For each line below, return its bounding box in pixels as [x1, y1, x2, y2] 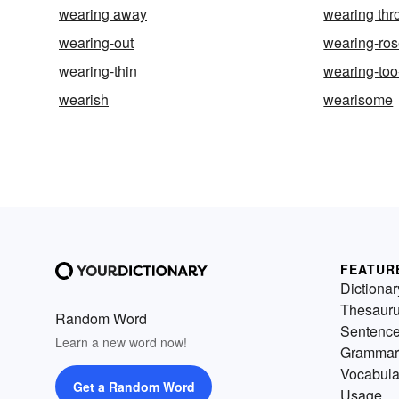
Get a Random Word [72, 378, 195, 396]
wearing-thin [59, 61, 137, 82]
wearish [59, 89, 109, 110]
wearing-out [59, 32, 134, 53]
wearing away [59, 4, 147, 25]
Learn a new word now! [55, 333, 187, 352]
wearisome [323, 89, 394, 110]
